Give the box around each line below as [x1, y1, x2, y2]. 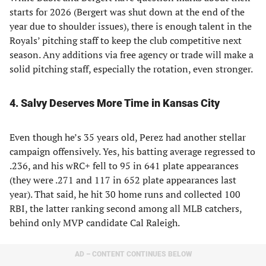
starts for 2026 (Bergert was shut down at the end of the [9, 5, 245, 18]
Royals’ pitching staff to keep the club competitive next [9, 34, 242, 47]
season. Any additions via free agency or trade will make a [9, 48, 254, 61]
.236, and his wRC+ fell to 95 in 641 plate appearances [9, 159, 239, 172]
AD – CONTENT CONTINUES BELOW [74, 250, 192, 258]
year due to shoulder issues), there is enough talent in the [9, 20, 252, 33]
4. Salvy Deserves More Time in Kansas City [9, 97, 220, 109]
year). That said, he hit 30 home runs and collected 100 [9, 188, 240, 201]
